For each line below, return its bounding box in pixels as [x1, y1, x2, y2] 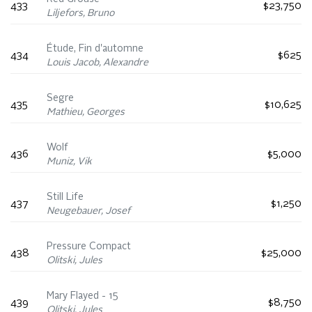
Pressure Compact [47, 242, 131, 252]
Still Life [47, 192, 84, 203]
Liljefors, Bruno [47, 8, 114, 19]
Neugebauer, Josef [47, 206, 130, 217]
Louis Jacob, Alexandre [47, 58, 148, 68]
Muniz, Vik [47, 157, 92, 167]
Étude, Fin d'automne [47, 44, 143, 54]
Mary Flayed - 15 [47, 291, 118, 302]
